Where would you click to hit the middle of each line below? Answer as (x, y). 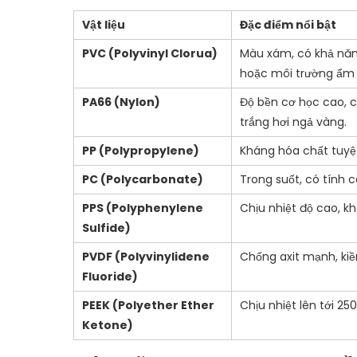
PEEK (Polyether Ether (148, 306)
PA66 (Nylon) (121, 102)
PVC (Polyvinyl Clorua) (150, 54)
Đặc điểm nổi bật (288, 25)
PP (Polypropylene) (141, 151)
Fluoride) (110, 277)
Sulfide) (106, 228)
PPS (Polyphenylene (143, 208)
